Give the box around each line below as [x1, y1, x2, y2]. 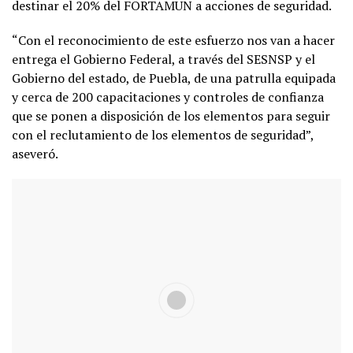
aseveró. [12, 144, 58, 162]
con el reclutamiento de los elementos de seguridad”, [12, 125, 314, 143]
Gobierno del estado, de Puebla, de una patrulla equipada [12, 69, 336, 87]
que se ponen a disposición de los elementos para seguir [12, 106, 330, 124]
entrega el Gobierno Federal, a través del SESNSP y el [12, 50, 315, 68]
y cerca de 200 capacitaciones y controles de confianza [12, 87, 324, 106]
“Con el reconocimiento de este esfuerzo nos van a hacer [12, 31, 335, 49]
